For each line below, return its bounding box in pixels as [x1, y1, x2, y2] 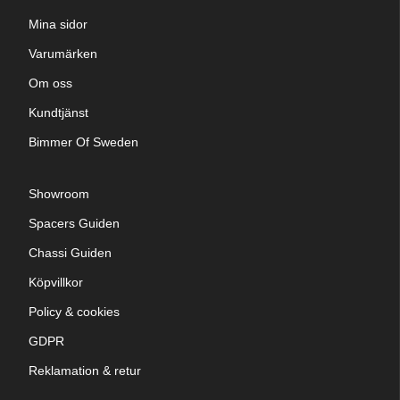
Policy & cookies [29, 304, 120, 320]
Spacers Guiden [29, 216, 120, 231]
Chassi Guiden [29, 246, 112, 261]
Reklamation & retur [29, 363, 141, 379]
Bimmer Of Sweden [29, 135, 138, 150]
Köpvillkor [29, 275, 83, 290]
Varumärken [29, 46, 97, 62]
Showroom [29, 187, 89, 202]
